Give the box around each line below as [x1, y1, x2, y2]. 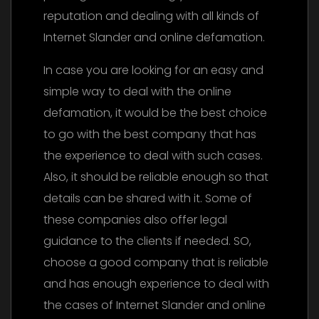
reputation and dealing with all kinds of [43, 8, 259, 25]
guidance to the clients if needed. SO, [43, 233, 251, 250]
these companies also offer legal [43, 211, 227, 229]
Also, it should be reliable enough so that [43, 169, 268, 186]
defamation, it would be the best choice [43, 105, 267, 122]
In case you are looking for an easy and [43, 62, 263, 79]
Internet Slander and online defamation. [43, 29, 265, 46]
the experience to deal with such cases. [43, 147, 263, 164]
